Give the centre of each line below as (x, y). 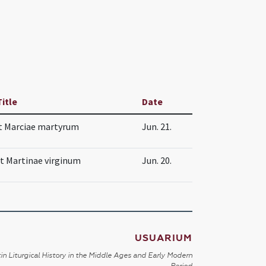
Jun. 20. (157, 160)
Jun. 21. (157, 126)
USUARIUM (163, 238)
